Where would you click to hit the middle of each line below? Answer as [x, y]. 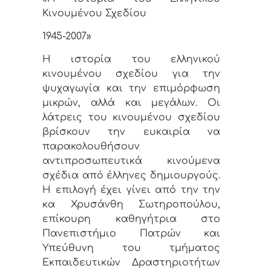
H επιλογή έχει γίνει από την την [131, 190]
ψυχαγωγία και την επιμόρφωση [131, 89]
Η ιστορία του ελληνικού [131, 60]
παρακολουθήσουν [91, 147]
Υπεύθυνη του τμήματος [131, 248]
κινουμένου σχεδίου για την [131, 74]
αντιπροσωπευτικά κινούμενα [131, 161]
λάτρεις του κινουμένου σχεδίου [131, 118]
